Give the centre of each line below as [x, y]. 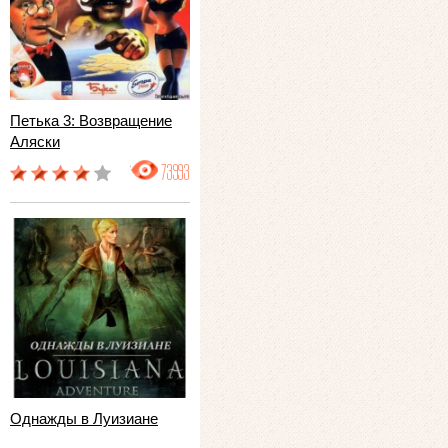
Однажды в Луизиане [84, 418]
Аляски [35, 141]
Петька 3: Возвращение [91, 120]
